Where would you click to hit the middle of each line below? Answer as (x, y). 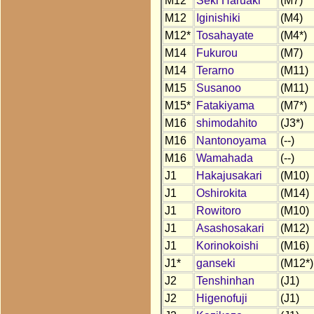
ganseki (216, 264)
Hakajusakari (229, 176)
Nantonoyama (231, 141)
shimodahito (226, 123)
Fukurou (217, 53)
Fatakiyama (225, 106)
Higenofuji (221, 299)
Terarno (215, 71)
